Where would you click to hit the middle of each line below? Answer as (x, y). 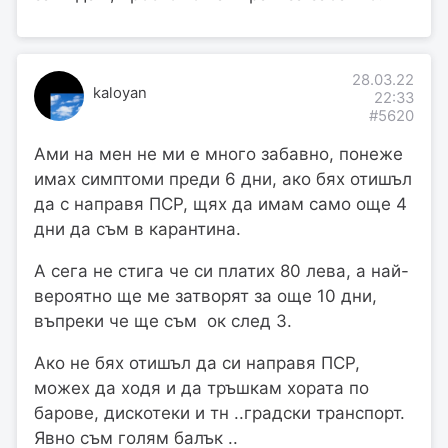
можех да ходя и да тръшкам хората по (201, 388)
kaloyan (119, 93)
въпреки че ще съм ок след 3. (163, 321)
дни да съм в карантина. (137, 229)
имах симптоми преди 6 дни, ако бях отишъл (223, 179)
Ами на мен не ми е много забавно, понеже (218, 154)
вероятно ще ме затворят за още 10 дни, (205, 296)
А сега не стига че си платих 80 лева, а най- (221, 271)
